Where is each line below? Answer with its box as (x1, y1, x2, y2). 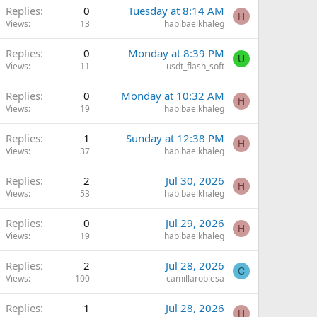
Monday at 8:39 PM (128, 46, 224, 60)
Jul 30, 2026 (166, 173, 224, 188)
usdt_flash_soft (166, 60, 224, 72)
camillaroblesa (166, 272, 224, 284)
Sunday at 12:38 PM (126, 131, 224, 145)
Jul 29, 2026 (166, 216, 224, 230)
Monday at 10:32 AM (121, 88, 224, 103)
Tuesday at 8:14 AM (128, 4, 224, 18)
